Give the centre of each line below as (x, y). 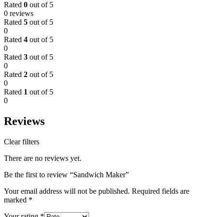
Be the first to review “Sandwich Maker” (66, 175)
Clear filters (22, 142)
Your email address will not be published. (67, 191)
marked (16, 200)
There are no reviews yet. (43, 158)
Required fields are (161, 191)
